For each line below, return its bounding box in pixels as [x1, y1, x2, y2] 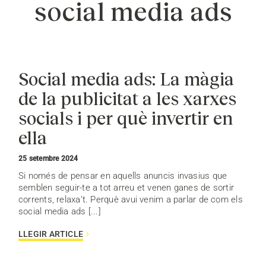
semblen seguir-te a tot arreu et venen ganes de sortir [18, 182, 235, 194]
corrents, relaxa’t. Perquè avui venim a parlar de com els [18, 194, 243, 205]
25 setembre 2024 [18, 154, 78, 163]
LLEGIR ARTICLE [18, 229, 84, 239]
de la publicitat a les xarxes [18, 87, 236, 109]
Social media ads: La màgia [18, 68, 234, 90]
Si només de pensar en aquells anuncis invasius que [18, 170, 227, 182]
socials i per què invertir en [18, 107, 233, 129]
